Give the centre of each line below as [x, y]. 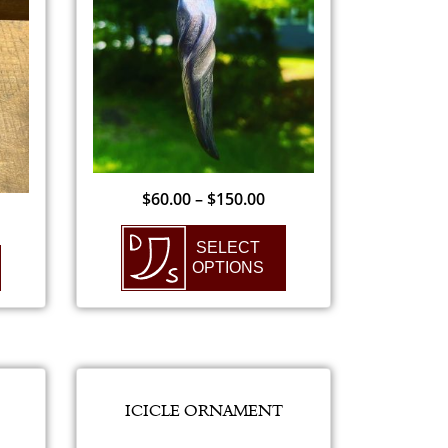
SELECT [227, 247]
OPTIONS [227, 267]
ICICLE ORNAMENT [203, 411]
